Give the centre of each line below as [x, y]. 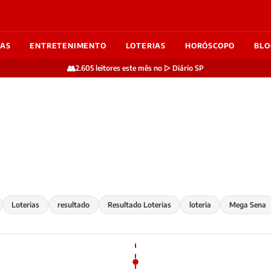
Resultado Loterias [139, 205]
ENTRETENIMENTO [68, 45]
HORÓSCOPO [210, 45]
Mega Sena [248, 205]
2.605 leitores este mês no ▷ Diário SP [140, 68]
